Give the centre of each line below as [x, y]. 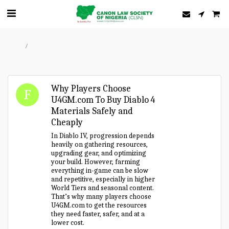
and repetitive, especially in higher [103, 179]
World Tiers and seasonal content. [103, 188]
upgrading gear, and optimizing [99, 153]
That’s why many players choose [101, 197]
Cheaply [67, 122]
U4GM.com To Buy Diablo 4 [103, 100]
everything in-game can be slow [100, 170]
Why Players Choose [91, 89]
